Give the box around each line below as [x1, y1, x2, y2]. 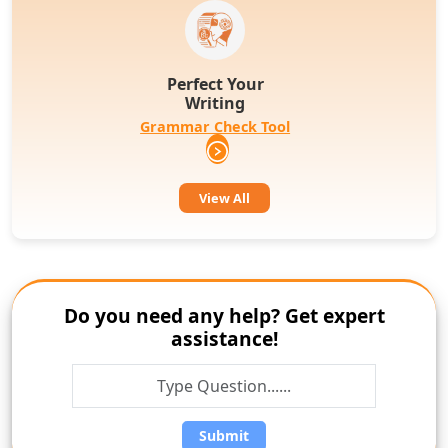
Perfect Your [166, 72, 264, 95]
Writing [185, 91, 246, 114]
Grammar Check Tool [140, 116, 291, 136]
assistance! [170, 324, 278, 352]
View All [198, 188, 250, 207]
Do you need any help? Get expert [63, 301, 385, 329]
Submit [199, 426, 249, 446]
